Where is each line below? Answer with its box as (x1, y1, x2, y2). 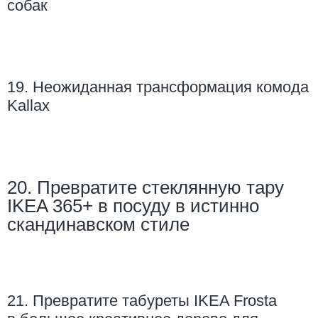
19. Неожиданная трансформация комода (7, 78, 309, 97)
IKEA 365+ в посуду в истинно (7, 195, 259, 217)
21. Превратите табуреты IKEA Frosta (7, 292, 277, 310)
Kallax (7, 97, 50, 115)
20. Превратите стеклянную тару (7, 177, 284, 199)
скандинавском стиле (7, 214, 190, 236)
